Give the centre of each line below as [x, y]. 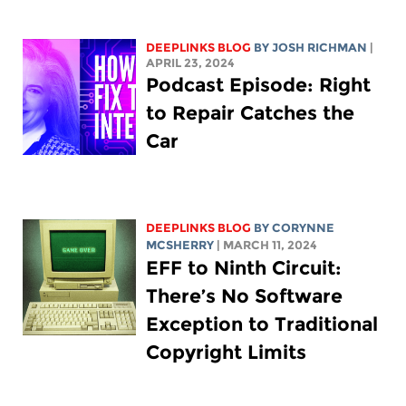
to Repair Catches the [251, 112]
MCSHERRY [180, 245]
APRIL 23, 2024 [191, 63]
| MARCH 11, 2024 [267, 245]
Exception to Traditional [262, 324]
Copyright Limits [227, 352]
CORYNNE [304, 227]
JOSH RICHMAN [320, 47]
